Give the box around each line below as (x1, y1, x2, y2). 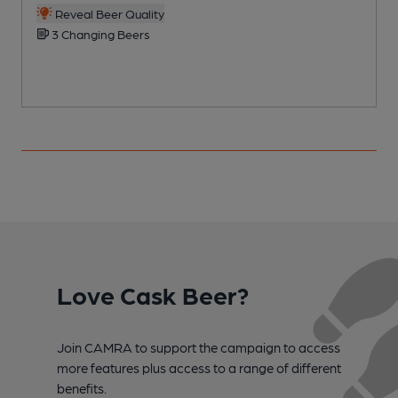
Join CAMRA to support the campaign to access (57, 338, 340, 355)
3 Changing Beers (49, 26, 150, 41)
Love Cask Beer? (57, 278, 249, 309)
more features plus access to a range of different (57, 359, 341, 376)
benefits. (57, 379, 107, 396)
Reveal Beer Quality (52, 5, 164, 20)
